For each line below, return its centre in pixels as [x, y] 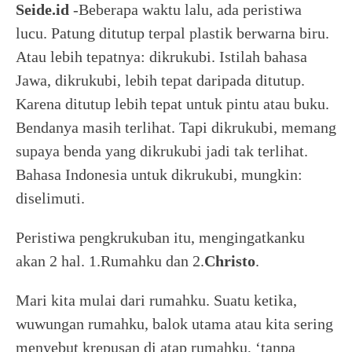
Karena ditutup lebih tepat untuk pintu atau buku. [172, 104]
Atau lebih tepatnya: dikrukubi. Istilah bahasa [161, 57]
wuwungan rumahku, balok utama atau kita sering [174, 324]
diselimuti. [50, 198]
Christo [230, 261]
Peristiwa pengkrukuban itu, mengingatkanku [160, 237]
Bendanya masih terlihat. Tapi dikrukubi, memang [176, 127]
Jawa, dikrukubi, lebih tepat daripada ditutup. [160, 80]
